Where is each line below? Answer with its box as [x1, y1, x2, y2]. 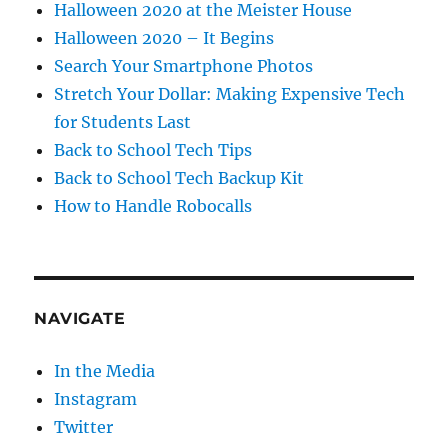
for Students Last [54, 112, 192, 133]
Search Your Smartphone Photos [54, 56, 314, 77]
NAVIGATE [34, 309, 126, 329]
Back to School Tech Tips [54, 140, 253, 161]
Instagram [54, 389, 138, 410]
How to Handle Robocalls [54, 196, 253, 217]
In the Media [54, 361, 156, 382]
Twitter [54, 417, 114, 438]
